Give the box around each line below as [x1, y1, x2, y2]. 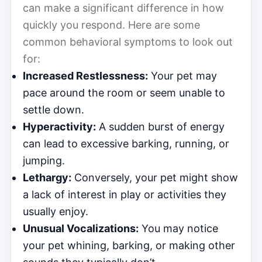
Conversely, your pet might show [71, 171, 238, 184]
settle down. [23, 103, 84, 116]
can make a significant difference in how [23, 1, 224, 14]
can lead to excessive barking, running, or [23, 137, 229, 150]
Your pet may [148, 69, 217, 82]
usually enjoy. [23, 205, 88, 218]
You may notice [139, 222, 218, 235]
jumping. [23, 154, 65, 167]
